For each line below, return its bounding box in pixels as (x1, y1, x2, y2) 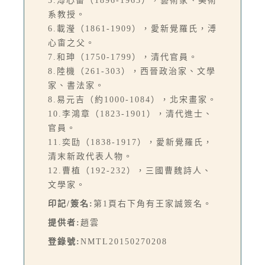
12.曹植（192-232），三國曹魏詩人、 (48, 166, 212, 176)
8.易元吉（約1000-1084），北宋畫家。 (48, 95, 217, 105)
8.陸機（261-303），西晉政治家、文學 (48, 67, 216, 76)
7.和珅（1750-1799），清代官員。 (48, 53, 198, 62)
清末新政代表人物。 (48, 152, 133, 161)
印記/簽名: (48, 199, 93, 209)
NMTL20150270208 (80, 237, 167, 247)
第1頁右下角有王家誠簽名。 (93, 199, 212, 209)
